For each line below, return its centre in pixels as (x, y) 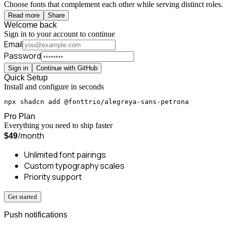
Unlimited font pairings (65, 154)
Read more (24, 15)
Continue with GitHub (67, 68)
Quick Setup (26, 77)
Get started (23, 196)
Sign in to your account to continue (60, 34)
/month (31, 135)
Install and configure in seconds (54, 86)
